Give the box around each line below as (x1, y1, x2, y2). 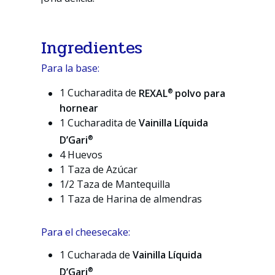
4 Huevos (60, 148, 103, 162)
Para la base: (41, 61, 100, 75)
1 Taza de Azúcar (60, 163, 138, 177)
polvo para (175, 86, 226, 100)
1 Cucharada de (60, 247, 133, 261)
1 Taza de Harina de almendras (60, 192, 203, 206)
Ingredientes (41, 34, 143, 61)
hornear (60, 101, 99, 115)
